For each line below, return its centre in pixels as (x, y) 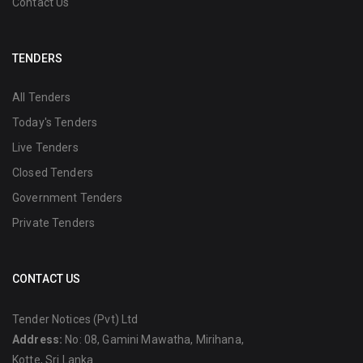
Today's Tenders (55, 123)
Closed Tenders (53, 173)
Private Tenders (54, 223)
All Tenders (42, 98)
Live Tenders (45, 148)
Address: (38, 340)
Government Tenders (68, 198)
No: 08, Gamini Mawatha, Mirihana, (153, 340)
